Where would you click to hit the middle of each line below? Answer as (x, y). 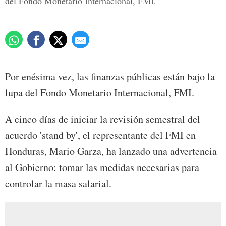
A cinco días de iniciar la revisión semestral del (103, 119)
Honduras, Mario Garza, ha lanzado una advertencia (111, 151)
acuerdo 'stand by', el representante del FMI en (100, 135)
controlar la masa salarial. (58, 184)
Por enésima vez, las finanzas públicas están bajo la (110, 77)
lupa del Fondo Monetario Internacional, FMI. (100, 93)
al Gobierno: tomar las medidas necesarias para (102, 167)
